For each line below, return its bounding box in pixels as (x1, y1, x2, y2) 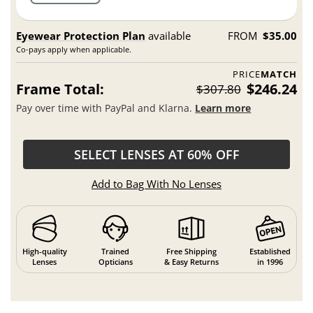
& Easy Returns (163, 256, 219, 268)
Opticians (98, 256, 133, 268)
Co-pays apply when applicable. (16, 43, 132, 54)
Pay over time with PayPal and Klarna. (16, 101, 196, 115)
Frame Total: (16, 79, 105, 99)
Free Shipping (166, 246, 217, 257)
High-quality (22, 246, 67, 257)
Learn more (195, 101, 252, 115)
